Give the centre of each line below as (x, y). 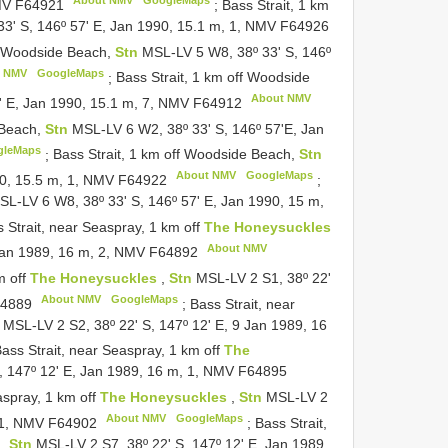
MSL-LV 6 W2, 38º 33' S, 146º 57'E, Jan (198, 128)
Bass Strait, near (242, 303)
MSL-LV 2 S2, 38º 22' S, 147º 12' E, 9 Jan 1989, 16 (165, 324)
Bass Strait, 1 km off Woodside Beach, (175, 154)
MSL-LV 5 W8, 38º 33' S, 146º (236, 51)
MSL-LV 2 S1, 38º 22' (264, 277)
